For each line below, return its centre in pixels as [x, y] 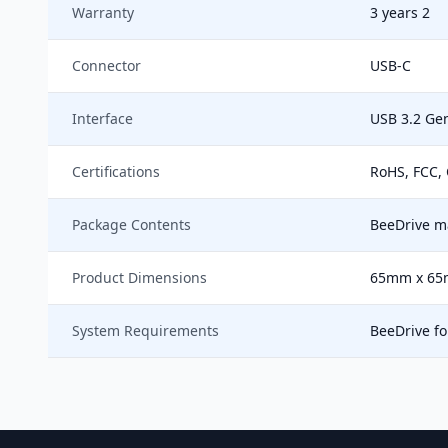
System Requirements [145, 330]
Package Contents [131, 224]
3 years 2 [400, 12]
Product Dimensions [139, 277]
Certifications [116, 171]
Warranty [103, 12]
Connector [106, 65]
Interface [102, 118]
